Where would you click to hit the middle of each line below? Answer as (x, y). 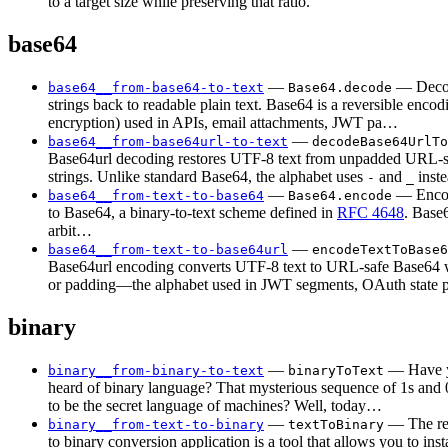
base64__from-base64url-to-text (168, 141)
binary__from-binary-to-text (156, 370)
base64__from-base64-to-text (156, 87)
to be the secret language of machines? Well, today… (215, 405)
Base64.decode (340, 87)
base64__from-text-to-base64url (168, 249)
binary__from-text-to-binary (156, 424)
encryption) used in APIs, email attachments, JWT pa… (223, 122)
